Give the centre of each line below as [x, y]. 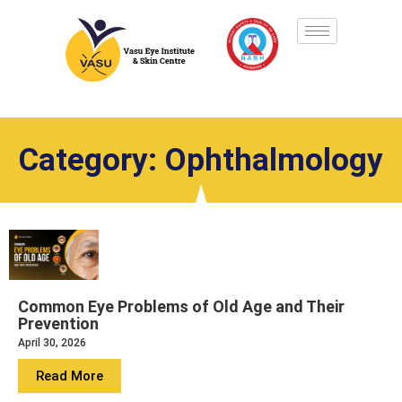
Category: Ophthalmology [201, 161]
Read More [70, 376]
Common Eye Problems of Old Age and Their [181, 307]
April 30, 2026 [52, 343]
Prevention [58, 324]
